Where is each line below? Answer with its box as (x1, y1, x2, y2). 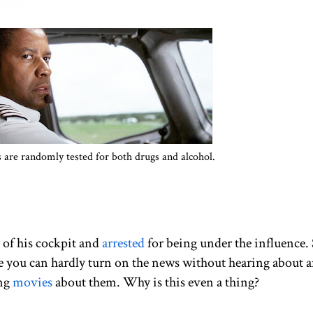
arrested (102, 234, 145, 252)
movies (13, 273, 52, 291)
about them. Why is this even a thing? (52, 273, 259, 291)
